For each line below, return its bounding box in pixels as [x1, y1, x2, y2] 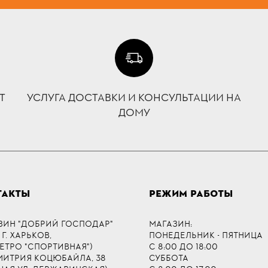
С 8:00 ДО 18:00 [149, 241, 218, 252]
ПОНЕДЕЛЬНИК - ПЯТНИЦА [149, 230, 263, 240]
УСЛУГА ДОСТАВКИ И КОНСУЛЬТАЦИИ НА [27, 91, 241, 106]
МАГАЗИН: [149, 218, 192, 229]
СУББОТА [149, 252, 188, 263]
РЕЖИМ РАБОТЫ [149, 188, 233, 200]
